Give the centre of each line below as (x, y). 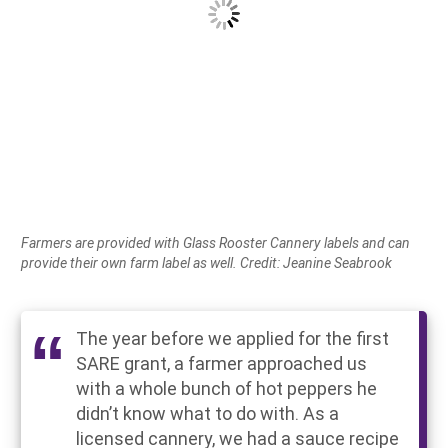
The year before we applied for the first (232, 338)
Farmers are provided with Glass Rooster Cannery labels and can (215, 242)
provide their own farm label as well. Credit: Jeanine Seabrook (206, 262)
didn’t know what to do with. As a (207, 413)
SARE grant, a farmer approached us (221, 363)
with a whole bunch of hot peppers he (226, 388)
